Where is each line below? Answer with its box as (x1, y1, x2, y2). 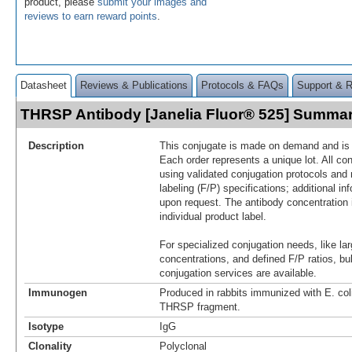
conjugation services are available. (159, 266, 317, 279)
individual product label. (159, 210, 266, 222)
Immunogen (28, 286, 87, 299)
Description (28, 139, 84, 152)
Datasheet (20, 79, 67, 91)
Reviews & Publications (80, 79, 188, 91)
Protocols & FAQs (201, 79, 284, 91)
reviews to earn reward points (24, 9, 157, 22)
